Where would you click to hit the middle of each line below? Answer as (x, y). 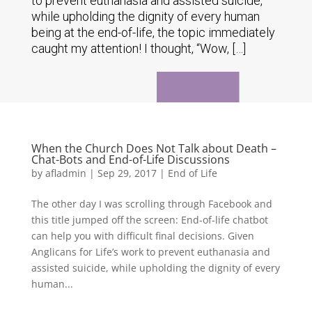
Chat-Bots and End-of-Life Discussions (130, 159)
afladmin (65, 173)
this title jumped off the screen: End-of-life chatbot (149, 220)
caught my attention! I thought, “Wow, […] (138, 48)
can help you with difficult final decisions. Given (142, 236)
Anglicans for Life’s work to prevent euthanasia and (150, 252)
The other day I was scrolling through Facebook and (151, 204)
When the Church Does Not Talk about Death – (154, 148)
